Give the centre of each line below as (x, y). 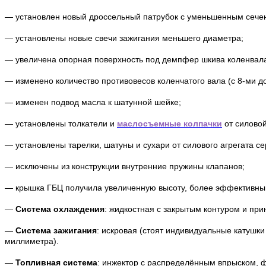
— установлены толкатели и (61, 124)
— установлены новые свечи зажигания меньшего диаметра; (124, 38)
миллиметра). (32, 241)
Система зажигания (56, 231)
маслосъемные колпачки (170, 124)
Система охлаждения (60, 209)
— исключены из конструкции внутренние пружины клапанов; (125, 167)
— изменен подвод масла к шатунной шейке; (93, 102)
